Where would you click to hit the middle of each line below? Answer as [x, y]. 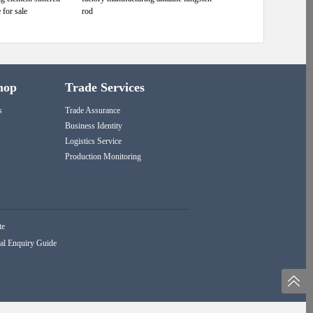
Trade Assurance [93, 110]
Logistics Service [93, 141]
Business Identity [94, 126]
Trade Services [105, 87]
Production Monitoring [103, 156]
